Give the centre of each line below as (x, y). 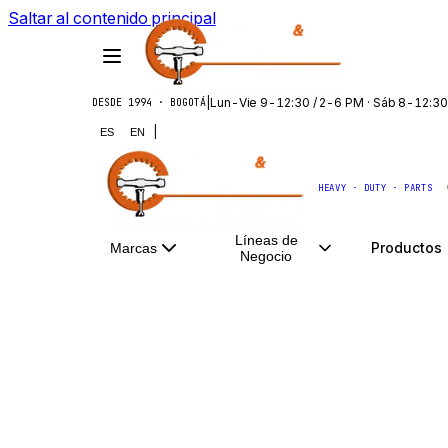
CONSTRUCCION (312, 311)
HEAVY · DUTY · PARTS (375, 188)
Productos (406, 247)
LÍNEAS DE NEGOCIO (190, 311)
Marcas (133, 248)
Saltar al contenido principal (112, 18)
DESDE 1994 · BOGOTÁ (149, 102)
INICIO (92, 311)
